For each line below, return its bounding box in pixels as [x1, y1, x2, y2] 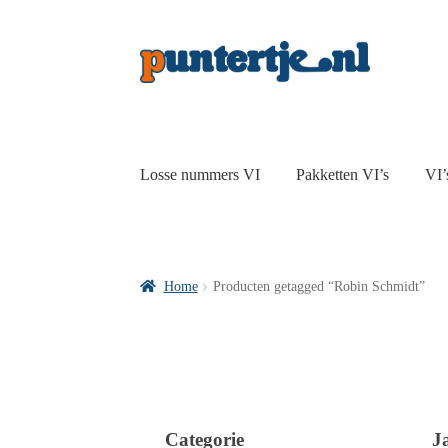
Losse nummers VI [140, 165, 261, 183]
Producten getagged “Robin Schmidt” [212, 279, 425, 295]
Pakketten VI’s [296, 165, 390, 183]
